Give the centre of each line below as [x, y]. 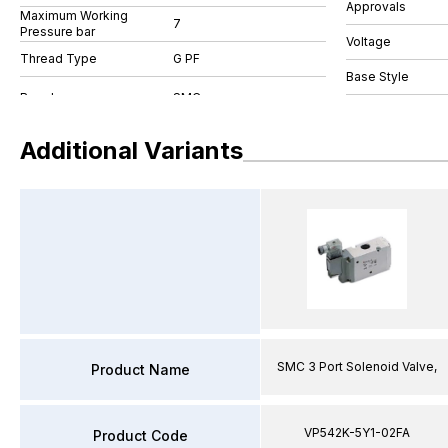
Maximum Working [74, 15]
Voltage [368, 41]
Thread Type [58, 58]
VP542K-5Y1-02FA [357, 432]
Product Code [140, 435]
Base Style [377, 76]
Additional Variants [131, 150]
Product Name [140, 369]
